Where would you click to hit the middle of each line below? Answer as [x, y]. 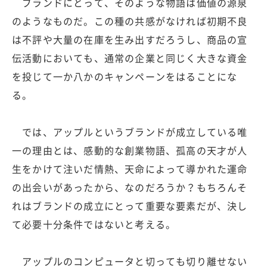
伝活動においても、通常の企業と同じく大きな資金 [130, 58]
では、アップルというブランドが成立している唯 [130, 132]
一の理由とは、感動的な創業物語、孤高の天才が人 [130, 150]
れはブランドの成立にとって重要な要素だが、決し [130, 206]
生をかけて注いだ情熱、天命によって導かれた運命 [130, 169]
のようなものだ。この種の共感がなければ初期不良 [130, 21]
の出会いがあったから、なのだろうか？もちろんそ [130, 187]
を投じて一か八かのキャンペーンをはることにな [125, 77]
